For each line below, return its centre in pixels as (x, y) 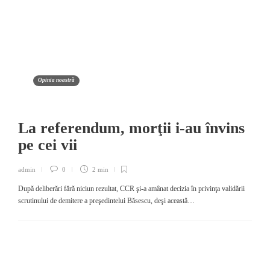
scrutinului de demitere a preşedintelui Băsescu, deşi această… (106, 201)
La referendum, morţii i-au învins (131, 128)
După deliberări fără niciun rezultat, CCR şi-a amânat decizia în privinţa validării (131, 189)
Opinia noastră (56, 80)
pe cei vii (50, 145)
